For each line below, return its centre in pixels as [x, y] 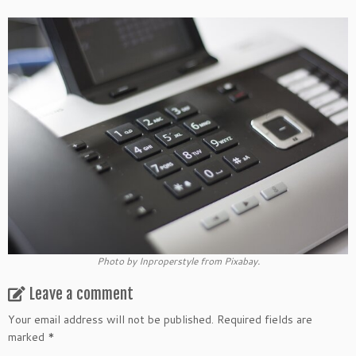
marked [28, 337]
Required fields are [265, 320]
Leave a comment [81, 294]
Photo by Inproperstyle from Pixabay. [178, 261]
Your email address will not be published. [111, 320]
